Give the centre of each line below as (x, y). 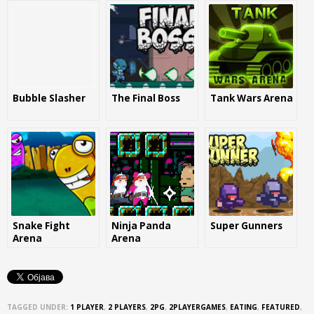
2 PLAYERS (127, 307)
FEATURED (281, 307)
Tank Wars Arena (252, 98)
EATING (244, 307)
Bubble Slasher (49, 98)
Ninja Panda (141, 226)
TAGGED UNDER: (37, 307)
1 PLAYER (87, 307)
